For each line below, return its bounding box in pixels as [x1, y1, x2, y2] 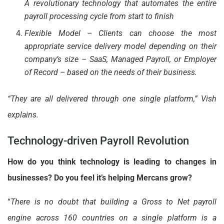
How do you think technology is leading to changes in [7, 157, 216, 167]
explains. [7, 109, 38, 119]
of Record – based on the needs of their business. [24, 67, 197, 77]
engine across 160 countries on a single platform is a [7, 213, 216, 223]
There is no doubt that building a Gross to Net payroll [10, 197, 216, 207]
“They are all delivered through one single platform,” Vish [7, 93, 216, 103]
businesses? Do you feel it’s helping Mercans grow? [7, 173, 192, 183]
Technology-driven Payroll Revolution [7, 134, 189, 147]
